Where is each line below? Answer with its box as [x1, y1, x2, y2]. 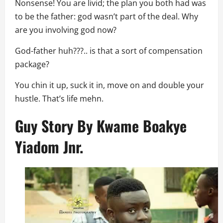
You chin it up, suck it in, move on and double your [15, 79, 204, 91]
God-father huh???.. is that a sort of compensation [15, 45, 203, 56]
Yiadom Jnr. [15, 135, 83, 158]
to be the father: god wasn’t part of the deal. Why [15, 10, 198, 22]
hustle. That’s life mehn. [15, 93, 104, 104]
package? [15, 58, 49, 70]
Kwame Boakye [97, 114, 187, 137]
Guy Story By [15, 114, 97, 137]
